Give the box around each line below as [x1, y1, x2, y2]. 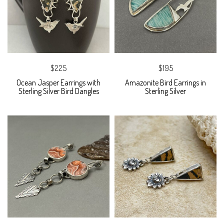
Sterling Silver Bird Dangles [18, 86, 99, 96]
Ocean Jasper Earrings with [16, 77, 100, 88]
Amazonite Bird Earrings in [125, 77, 206, 88]
